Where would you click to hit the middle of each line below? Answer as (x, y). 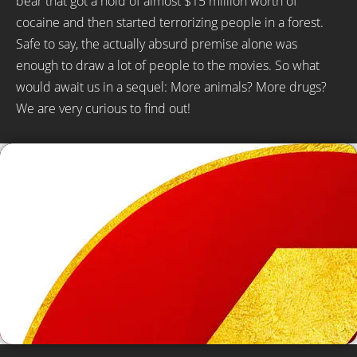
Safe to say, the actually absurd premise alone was (157, 44)
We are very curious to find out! (103, 108)
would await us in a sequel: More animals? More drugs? (171, 87)
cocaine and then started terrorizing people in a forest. (170, 22)
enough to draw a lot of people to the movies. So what (168, 65)
